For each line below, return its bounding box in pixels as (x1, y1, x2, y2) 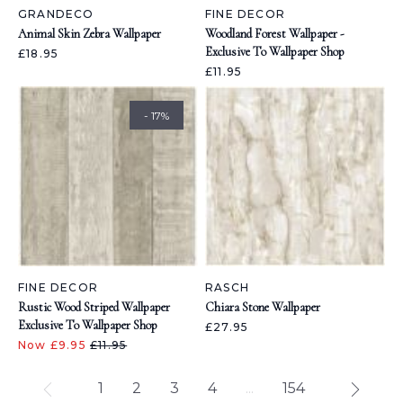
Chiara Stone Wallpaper (205, 300, 320, 315)
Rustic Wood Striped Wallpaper (18, 300, 170, 315)
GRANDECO (18, 7, 94, 21)
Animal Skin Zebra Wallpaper (18, 26, 161, 41)
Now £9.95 (18, 338, 90, 352)
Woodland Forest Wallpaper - (205, 26, 345, 41)
